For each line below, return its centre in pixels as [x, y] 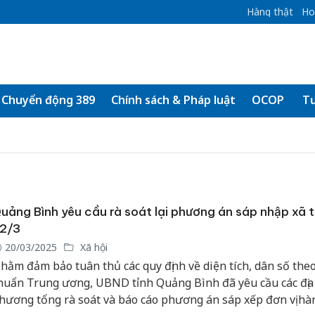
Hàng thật [270, 11]
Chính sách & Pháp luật [173, 100]
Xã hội [92, 247]
